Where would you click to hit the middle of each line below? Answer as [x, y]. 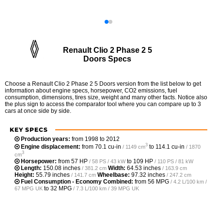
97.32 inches [148, 175]
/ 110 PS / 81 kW [174, 161]
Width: [117, 168]
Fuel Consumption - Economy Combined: [77, 181]
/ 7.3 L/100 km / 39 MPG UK [106, 188]
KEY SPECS [29, 130]
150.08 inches [62, 168]
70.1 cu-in [108, 147]
